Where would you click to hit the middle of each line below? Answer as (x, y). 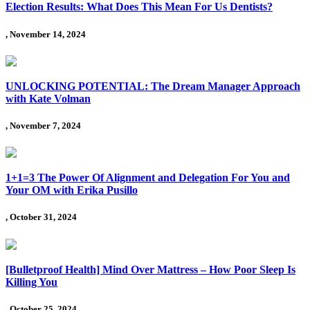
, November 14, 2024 (46, 34)
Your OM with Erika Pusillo (72, 190)
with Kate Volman (48, 98)
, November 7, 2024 (43, 125)
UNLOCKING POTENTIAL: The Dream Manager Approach (153, 86)
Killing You (31, 282)
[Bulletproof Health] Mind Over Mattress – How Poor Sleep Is (151, 269)
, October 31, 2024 (41, 217)
